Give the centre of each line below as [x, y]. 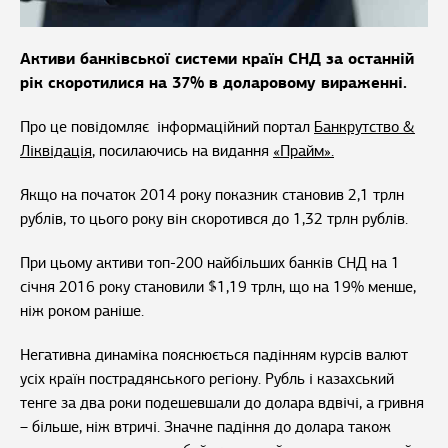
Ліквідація [56, 151]
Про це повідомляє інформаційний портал [167, 127]
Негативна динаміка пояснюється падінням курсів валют [214, 355]
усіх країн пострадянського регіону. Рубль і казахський [207, 379]
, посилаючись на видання [182, 151]
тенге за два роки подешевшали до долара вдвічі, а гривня [222, 403]
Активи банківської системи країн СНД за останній [217, 59]
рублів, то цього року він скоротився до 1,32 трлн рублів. [214, 219]
